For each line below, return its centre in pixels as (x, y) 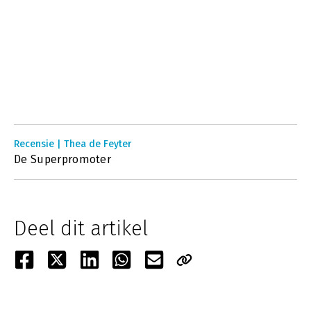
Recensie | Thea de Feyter (73, 144)
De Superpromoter (63, 159)
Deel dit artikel (81, 228)
